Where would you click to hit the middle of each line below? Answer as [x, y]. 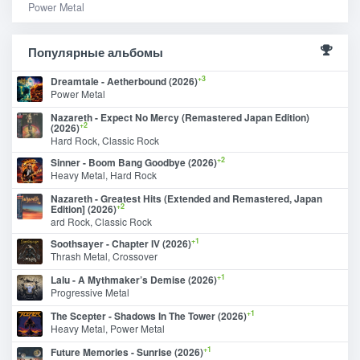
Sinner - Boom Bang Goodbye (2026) [134, 162]
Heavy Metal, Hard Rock [104, 174]
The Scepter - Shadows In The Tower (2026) [149, 315]
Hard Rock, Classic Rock [105, 140]
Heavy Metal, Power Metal [108, 328]
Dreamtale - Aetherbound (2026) [124, 81]
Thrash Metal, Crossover [104, 256]
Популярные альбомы [96, 52]
